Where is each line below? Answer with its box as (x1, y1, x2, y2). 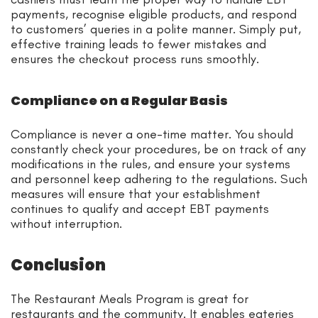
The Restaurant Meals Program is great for (11, 290, 248, 307)
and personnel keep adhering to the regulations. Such (11, 170, 307, 187)
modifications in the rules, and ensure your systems (11, 155, 290, 172)
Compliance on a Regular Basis (11, 91, 228, 109)
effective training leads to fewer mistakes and (11, 35, 266, 52)
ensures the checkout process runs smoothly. (11, 50, 259, 67)
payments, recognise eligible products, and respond (11, 6, 297, 22)
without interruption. (11, 215, 122, 231)
